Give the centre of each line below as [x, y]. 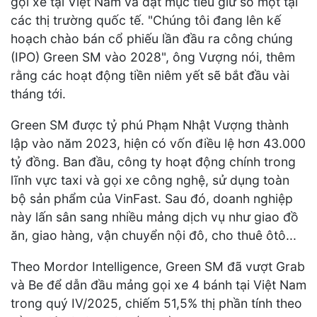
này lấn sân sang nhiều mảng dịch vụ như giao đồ [155, 217]
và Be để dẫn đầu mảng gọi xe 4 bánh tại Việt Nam [158, 284]
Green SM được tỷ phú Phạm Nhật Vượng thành [150, 125]
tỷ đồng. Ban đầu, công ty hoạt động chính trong [153, 161]
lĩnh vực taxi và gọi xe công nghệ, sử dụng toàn [150, 180]
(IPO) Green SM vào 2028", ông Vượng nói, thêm [153, 57]
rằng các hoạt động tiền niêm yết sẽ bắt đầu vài [150, 76]
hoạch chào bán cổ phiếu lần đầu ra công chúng [152, 39]
